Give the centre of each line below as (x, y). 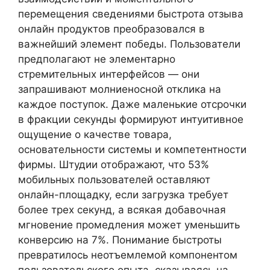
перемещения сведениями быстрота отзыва (131, 14)
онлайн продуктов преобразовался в (111, 29)
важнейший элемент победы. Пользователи (129, 44)
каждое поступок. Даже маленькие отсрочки (132, 104)
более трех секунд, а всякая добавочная (122, 209)
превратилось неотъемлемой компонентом (128, 255)
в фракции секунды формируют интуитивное (131, 119)
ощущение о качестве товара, (95, 134)
